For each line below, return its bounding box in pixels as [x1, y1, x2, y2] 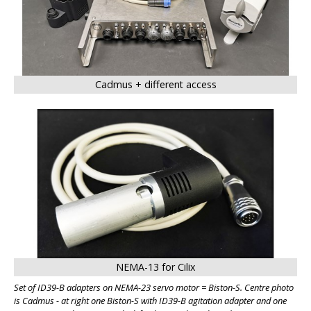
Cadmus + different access [94, 77, 217, 91]
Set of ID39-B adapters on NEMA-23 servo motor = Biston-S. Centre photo [14, 280, 294, 294]
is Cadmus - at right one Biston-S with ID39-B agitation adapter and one [14, 294, 287, 307]
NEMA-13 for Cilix [116, 260, 195, 274]
